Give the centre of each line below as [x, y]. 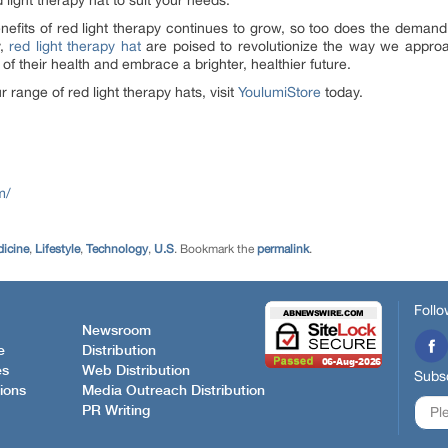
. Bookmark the [215, 249]
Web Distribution [136, 370]
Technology [117, 249]
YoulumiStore [279, 92]
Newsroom [116, 330]
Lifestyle [57, 249]
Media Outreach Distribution [173, 390]
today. [342, 92]
